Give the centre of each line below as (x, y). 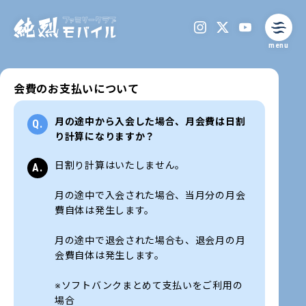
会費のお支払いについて (76, 89)
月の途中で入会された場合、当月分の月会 (150, 195)
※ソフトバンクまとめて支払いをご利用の (149, 286)
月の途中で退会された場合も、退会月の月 (150, 240)
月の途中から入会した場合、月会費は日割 (150, 122)
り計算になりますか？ (105, 137)
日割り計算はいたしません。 (120, 165)
